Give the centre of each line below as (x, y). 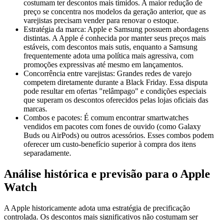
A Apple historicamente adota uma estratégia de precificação (97, 208)
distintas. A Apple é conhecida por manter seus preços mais (115, 38)
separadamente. (47, 153)
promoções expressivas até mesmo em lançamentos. (103, 65)
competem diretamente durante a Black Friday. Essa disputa (116, 82)
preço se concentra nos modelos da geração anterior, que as (115, 12)
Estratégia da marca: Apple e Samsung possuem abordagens (116, 29)
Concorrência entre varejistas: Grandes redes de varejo (108, 74)
